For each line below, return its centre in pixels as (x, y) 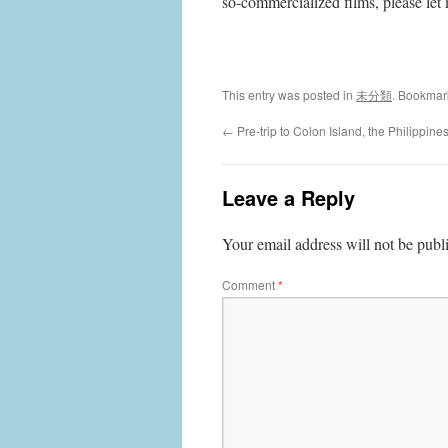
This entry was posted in (289, 94)
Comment (250, 284)
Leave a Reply (288, 197)
